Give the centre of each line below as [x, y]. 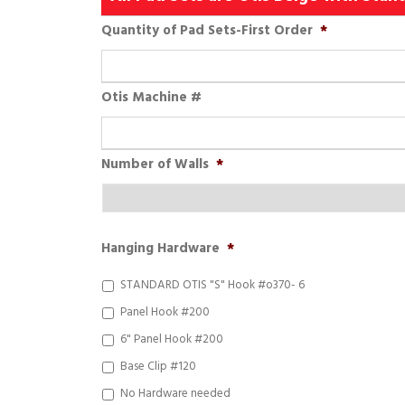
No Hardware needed [175, 393]
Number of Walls [155, 165]
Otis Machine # [151, 98]
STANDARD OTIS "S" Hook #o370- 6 [212, 285]
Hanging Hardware [160, 249]
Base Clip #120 [158, 366]
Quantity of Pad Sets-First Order [207, 31]
